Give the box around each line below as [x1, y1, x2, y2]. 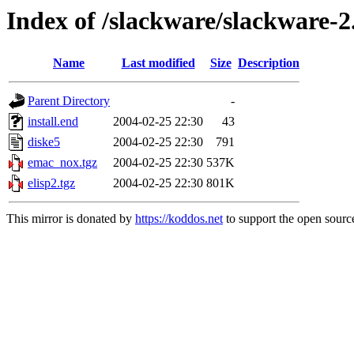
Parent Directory [28, 94, 110, 108]
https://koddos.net [135, 212, 223, 226]
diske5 [28, 135, 60, 149]
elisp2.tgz [28, 176, 75, 190]
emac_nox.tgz [28, 156, 97, 170]
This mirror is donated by [6, 212, 135, 226]
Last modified [121, 56, 195, 70]
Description [238, 56, 299, 70]
